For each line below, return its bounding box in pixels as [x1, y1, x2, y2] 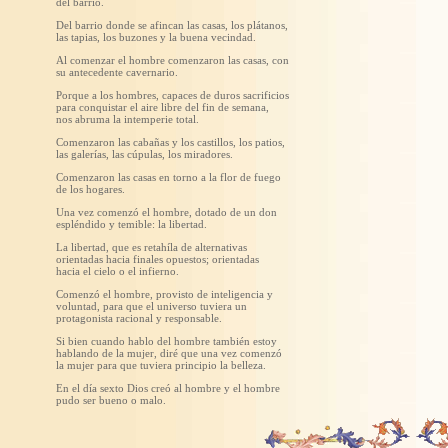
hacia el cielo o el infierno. [56, 264, 179, 277]
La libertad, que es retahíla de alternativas [56, 240, 247, 253]
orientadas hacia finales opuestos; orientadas [56, 252, 259, 265]
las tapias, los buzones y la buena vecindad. [56, 30, 256, 43]
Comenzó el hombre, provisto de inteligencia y [56, 287, 273, 300]
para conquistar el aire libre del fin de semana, [56, 100, 269, 113]
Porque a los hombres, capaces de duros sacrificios [56, 88, 289, 101]
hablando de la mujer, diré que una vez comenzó [56, 346, 282, 359]
